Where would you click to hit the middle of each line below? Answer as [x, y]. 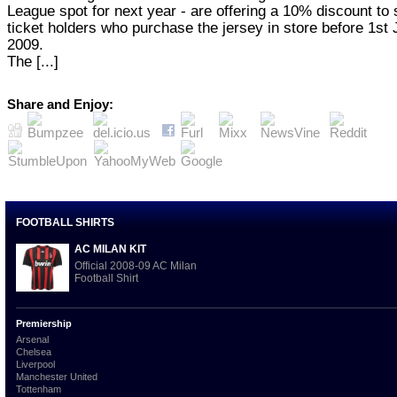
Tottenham [39, 389]
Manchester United [57, 377]
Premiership [44, 323]
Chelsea [34, 352]
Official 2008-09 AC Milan [136, 266]
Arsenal [32, 339]
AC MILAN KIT [110, 249]
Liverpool [35, 364]
